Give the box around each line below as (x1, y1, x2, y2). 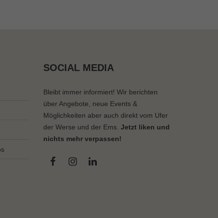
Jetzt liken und (120, 123, 170, 131)
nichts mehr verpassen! (43, 135, 122, 143)
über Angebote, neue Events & (43, 100, 137, 108)
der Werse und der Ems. (43, 123, 121, 131)
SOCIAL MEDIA (43, 62, 114, 73)
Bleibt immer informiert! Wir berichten (43, 88, 158, 96)
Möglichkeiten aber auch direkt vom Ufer (43, 111, 168, 119)
